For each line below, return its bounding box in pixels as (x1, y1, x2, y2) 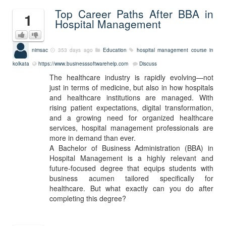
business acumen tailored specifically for (49, 173, 213, 183)
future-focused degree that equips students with (49, 163, 213, 173)
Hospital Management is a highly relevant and (49, 153, 213, 163)
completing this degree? (49, 193, 126, 203)
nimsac (31, 46, 48, 53)
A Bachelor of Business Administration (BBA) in (49, 143, 213, 153)
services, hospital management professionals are (49, 123, 213, 133)
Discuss (139, 60, 157, 67)
